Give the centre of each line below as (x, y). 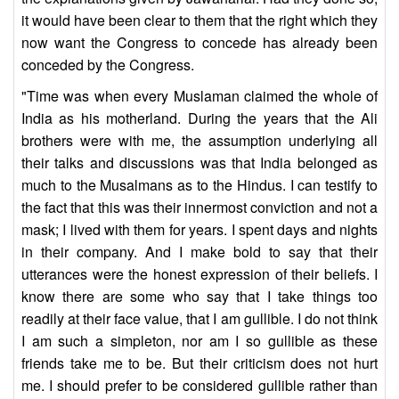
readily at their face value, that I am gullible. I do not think (199, 319)
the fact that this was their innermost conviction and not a (199, 208)
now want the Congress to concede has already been (199, 43)
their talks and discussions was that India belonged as (199, 163)
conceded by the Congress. (108, 65)
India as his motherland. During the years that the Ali (199, 118)
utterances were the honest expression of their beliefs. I (199, 274)
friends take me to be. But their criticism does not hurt (199, 363)
